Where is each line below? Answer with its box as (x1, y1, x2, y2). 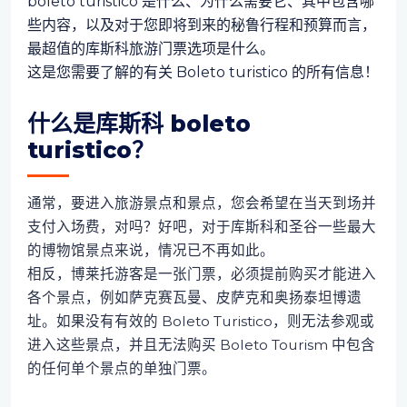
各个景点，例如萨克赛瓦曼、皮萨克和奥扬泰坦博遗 (26, 288, 362, 306)
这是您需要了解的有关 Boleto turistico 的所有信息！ (26, 63, 379, 81)
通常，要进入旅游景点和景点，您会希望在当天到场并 (26, 194, 376, 212)
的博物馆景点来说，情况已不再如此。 (26, 241, 274, 259)
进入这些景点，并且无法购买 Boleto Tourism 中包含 (26, 335, 375, 353)
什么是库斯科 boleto (26, 109, 251, 137)
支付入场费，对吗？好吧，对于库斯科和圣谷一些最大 (26, 217, 376, 235)
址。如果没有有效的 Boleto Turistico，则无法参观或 (26, 312, 374, 330)
